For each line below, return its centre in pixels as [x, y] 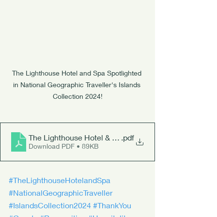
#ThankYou [112, 205]
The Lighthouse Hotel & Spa [77, 138]
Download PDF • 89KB [64, 146]
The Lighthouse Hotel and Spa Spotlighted [77, 73]
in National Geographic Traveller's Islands [77, 84]
